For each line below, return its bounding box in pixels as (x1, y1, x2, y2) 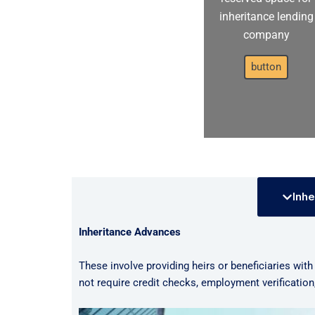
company (243, 28, 290, 42)
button (251, 60, 282, 74)
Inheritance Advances (79, 226, 181, 239)
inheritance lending (219, 10, 314, 24)
